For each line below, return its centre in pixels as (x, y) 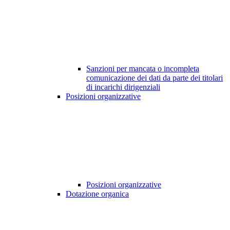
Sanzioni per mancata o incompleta (143, 69)
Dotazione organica (97, 194)
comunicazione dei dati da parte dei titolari (155, 78)
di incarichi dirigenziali (123, 87)
